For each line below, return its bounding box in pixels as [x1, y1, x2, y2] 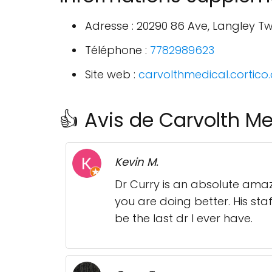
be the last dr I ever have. [115, 211, 253, 226]
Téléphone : [85, 42, 150, 58]
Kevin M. [115, 154, 158, 169]
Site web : [85, 67, 138, 82]
